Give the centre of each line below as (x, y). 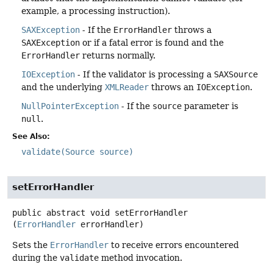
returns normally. (118, 55)
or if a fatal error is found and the (152, 42)
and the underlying (63, 87)
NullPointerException (70, 106)
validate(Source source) (77, 151)
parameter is (210, 106)
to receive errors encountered (174, 245)
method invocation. (140, 258)
